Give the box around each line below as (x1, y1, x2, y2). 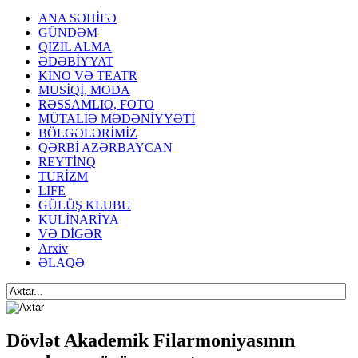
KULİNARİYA (38, 213, 119, 226)
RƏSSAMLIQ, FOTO (38, 97, 154, 111)
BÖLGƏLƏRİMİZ (38, 126, 137, 140)
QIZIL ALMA (38, 40, 112, 54)
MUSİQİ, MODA (38, 83, 130, 97)
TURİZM (38, 169, 88, 183)
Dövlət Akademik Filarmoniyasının (6, 329, 295, 351)
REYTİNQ (38, 155, 96, 169)
